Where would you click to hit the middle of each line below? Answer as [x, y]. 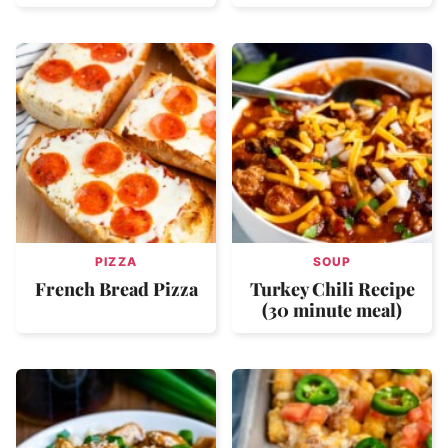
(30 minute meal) [332, 309]
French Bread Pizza [116, 288]
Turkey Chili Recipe [332, 288]
